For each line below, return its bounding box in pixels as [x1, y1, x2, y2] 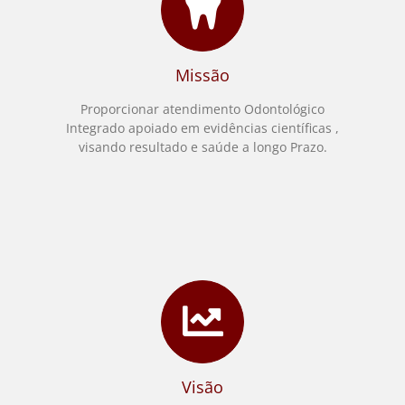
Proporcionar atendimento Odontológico [80, 99, 325, 118]
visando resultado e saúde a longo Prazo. [78, 137, 327, 155]
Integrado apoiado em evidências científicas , [66, 118, 339, 137]
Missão [175, 63, 230, 86]
